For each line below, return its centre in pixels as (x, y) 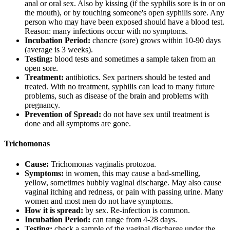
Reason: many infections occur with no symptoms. (106, 31)
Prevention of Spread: (63, 114)
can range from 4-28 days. (134, 219)
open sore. (41, 68)
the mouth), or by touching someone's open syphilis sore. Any (124, 13)
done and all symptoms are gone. (78, 124)
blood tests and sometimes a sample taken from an (134, 59)
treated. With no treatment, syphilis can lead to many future (120, 87)
